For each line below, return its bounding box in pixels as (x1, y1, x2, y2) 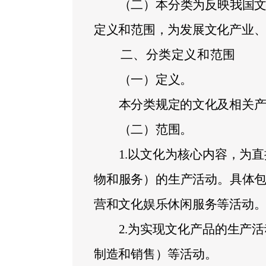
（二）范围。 (118, 122, 192, 137)
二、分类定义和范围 (120, 47, 236, 62)
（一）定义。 (118, 72, 192, 87)
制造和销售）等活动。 (94, 246, 217, 261)
